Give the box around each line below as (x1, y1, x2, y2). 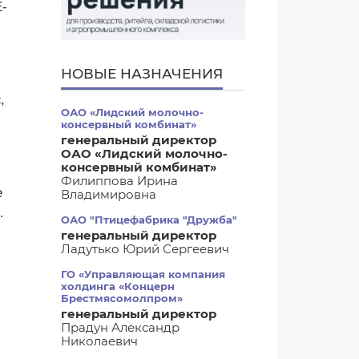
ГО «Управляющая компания (61, 268, 225, 280)
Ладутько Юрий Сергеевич (61, 241, 229, 256)
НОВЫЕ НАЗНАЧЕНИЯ (61, 65, 223, 82)
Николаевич (61, 333, 138, 349)
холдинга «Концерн (61, 280, 175, 292)
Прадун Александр (61, 320, 179, 335)
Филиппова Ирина (61, 173, 178, 188)
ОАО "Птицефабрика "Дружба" (61, 213, 237, 226)
